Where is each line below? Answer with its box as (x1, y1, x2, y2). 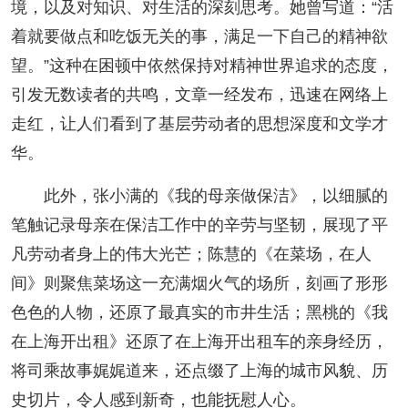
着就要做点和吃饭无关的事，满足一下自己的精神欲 (10, 26, 388, 46)
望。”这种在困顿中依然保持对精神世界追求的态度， (10, 56, 393, 75)
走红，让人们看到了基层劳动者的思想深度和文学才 (10, 114, 388, 133)
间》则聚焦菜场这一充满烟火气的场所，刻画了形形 (10, 273, 388, 292)
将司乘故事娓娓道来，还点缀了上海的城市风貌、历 (10, 361, 388, 380)
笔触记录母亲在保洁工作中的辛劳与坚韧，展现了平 (10, 215, 388, 234)
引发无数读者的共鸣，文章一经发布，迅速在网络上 (10, 85, 388, 104)
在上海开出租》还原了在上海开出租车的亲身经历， (10, 331, 388, 351)
